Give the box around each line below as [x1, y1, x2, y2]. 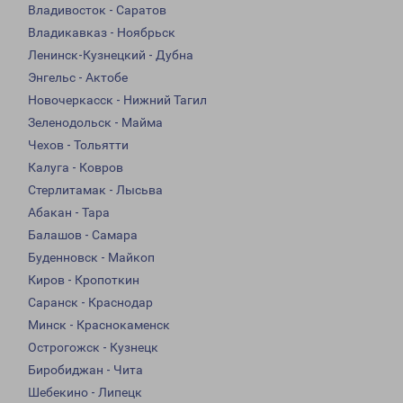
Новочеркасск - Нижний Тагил [28, 93, 207, 108]
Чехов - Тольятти [28, 138, 129, 153]
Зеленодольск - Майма [28, 115, 163, 130]
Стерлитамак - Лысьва [28, 183, 163, 198]
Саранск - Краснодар [28, 295, 153, 310]
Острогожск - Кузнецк [28, 340, 158, 355]
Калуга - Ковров [28, 160, 123, 175]
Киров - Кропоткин [28, 273, 139, 288]
